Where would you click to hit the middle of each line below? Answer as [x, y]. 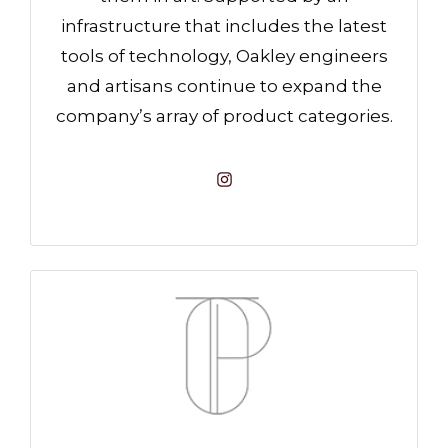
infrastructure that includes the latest [224, 26]
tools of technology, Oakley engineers [224, 56]
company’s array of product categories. [224, 116]
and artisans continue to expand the [224, 86]
